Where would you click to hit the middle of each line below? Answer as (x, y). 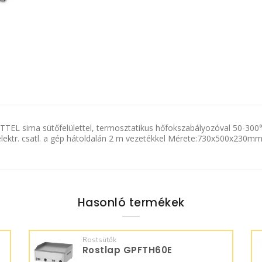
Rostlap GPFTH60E (127, 250)
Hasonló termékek (131, 203)
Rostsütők (99, 240)
